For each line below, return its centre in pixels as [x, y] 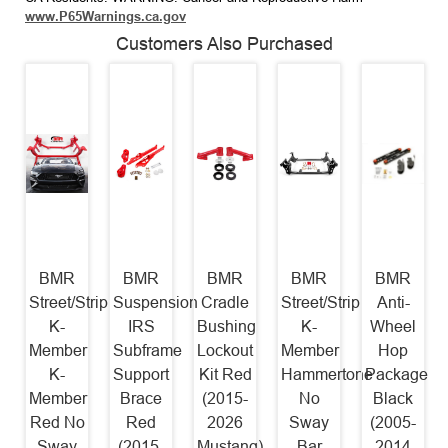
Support [141, 374]
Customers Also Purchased [224, 43]
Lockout [225, 350]
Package [397, 374]
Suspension [156, 302]
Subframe [148, 350]
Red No [57, 422]
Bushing [227, 326]
